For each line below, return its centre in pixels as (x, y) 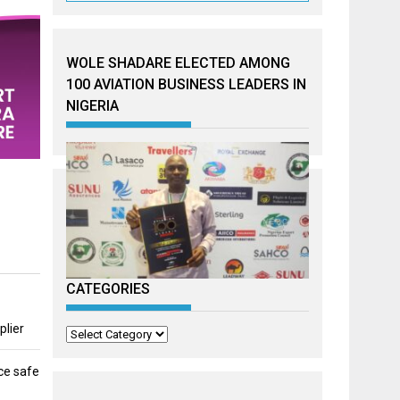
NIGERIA (93, 106)
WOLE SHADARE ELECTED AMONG (179, 63)
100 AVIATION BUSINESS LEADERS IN (187, 84)
